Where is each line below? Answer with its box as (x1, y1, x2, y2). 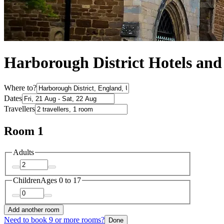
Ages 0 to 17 (40, 176, 81, 185)
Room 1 (4, 124, 43, 137)
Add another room (8, 205, 59, 213)
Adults (13, 147, 34, 156)
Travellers (4, 104, 35, 113)
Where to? (4, 83, 36, 92)
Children (13, 176, 40, 185)
